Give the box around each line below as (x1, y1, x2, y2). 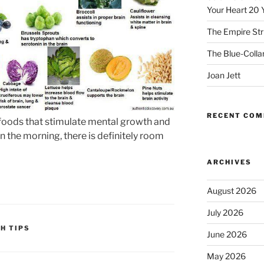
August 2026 (206, 186, 256, 196)
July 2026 (206, 207, 243, 218)
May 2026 (206, 251, 246, 262)
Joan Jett (206, 70, 240, 81)
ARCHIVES (206, 158, 252, 167)
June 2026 (206, 229, 247, 240)
